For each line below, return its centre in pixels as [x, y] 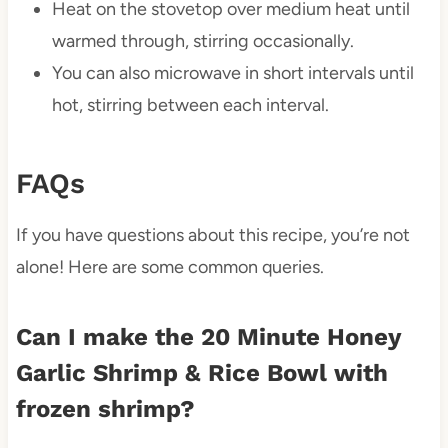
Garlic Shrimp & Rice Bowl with [201, 373]
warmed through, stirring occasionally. [202, 41]
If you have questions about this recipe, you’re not [212, 235]
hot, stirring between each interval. [190, 105]
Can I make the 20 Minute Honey [208, 337]
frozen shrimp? [105, 409]
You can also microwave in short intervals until [232, 73]
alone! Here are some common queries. [169, 267]
